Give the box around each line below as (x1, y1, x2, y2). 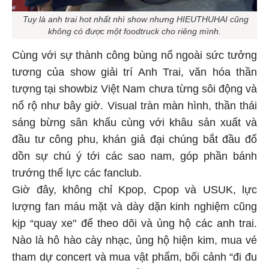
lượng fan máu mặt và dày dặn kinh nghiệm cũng (12, 202, 257, 214)
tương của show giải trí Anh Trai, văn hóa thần (12, 67, 257, 80)
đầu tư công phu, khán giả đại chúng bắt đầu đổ (12, 134, 257, 147)
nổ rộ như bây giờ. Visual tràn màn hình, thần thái (12, 101, 257, 113)
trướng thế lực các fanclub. (12, 168, 145, 181)
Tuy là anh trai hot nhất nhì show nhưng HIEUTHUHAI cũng (20, 16, 249, 26)
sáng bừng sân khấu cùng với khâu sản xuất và (12, 118, 257, 130)
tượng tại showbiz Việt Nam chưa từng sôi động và (12, 84, 257, 97)
